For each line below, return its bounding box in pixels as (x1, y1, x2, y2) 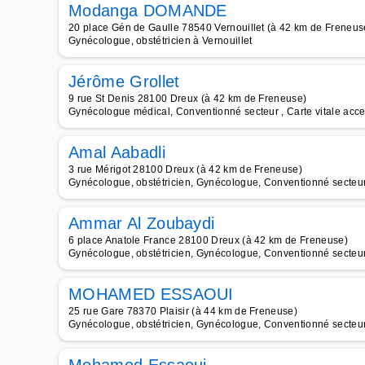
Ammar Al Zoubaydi (68, 214, 215, 232)
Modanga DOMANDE (68, 2, 227, 20)
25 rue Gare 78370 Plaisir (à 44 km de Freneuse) (68, 306, 298, 317)
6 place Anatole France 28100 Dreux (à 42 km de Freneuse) (68, 235, 348, 246)
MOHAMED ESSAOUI (68, 285, 234, 303)
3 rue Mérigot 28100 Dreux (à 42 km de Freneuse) (68, 164, 303, 175)
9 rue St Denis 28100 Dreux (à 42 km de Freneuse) (68, 93, 307, 104)
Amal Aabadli (68, 143, 165, 161)
